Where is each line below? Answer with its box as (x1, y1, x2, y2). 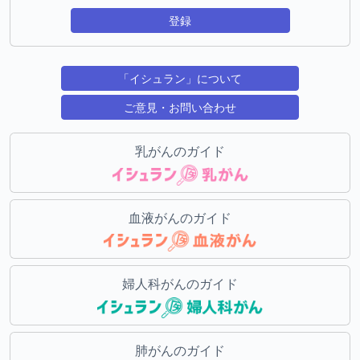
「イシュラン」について (117, 71, 242, 86)
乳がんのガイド (135, 142, 225, 160)
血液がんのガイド (129, 208, 231, 227)
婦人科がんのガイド (122, 275, 238, 293)
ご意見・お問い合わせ (123, 100, 236, 115)
